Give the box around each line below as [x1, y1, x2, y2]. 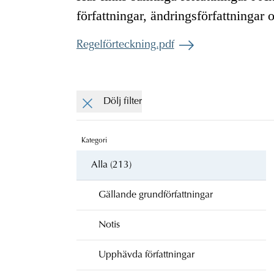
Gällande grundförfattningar [98, 190, 213, 200]
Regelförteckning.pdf [76, 39, 174, 51]
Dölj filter [103, 96, 142, 106]
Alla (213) [91, 160, 131, 170]
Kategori [81, 136, 107, 144]
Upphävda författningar [98, 250, 194, 260]
